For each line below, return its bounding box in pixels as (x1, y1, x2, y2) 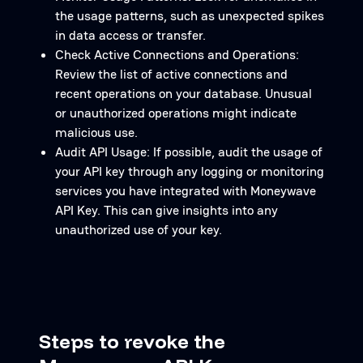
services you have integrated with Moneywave (55, 182, 316, 199)
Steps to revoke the (39, 329, 225, 353)
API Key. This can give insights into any (55, 202, 278, 219)
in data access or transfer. (55, 27, 206, 44)
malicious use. (55, 124, 138, 141)
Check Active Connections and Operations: (55, 46, 299, 63)
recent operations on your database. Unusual (55, 85, 312, 102)
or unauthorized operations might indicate (55, 105, 297, 122)
